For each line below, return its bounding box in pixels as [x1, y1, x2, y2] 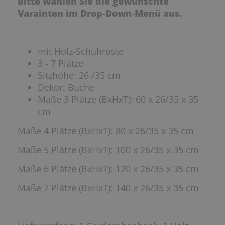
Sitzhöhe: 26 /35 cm [38, 69, 121, 81]
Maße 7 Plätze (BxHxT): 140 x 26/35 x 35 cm [18, 181, 199, 194]
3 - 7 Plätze [38, 57, 83, 69]
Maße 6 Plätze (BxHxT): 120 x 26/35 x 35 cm [18, 162, 199, 175]
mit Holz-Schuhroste [38, 45, 124, 57]
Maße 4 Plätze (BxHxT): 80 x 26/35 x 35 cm [18, 124, 194, 137]
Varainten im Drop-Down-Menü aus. [18, 7, 182, 19]
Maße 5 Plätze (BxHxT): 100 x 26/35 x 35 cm [18, 143, 199, 156]
